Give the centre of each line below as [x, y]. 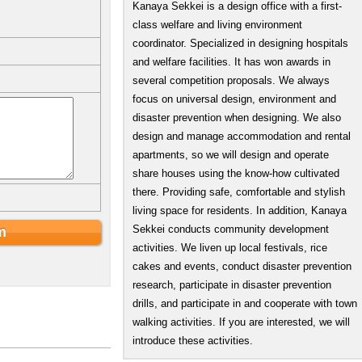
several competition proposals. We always [231, 80]
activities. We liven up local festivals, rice [230, 248]
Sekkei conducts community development [231, 229]
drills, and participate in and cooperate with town [245, 303]
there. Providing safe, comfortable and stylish [239, 192]
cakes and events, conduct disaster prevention [242, 266]
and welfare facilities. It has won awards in [232, 62]
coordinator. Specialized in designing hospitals [240, 43]
